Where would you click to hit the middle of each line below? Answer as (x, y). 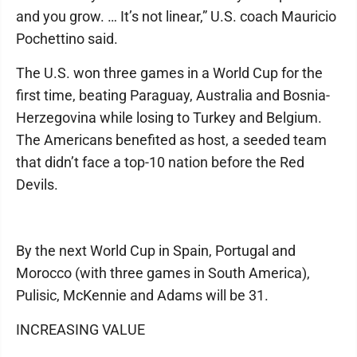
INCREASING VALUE (80, 330)
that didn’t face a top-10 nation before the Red (160, 162)
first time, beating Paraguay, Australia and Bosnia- (173, 95)
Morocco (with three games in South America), (163, 273)
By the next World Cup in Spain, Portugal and (156, 251)
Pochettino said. (67, 39)
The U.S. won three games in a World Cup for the (169, 73)
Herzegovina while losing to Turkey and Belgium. (169, 118)
